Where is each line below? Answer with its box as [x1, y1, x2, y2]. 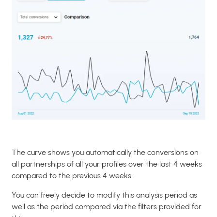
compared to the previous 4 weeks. [12, 170, 133, 180]
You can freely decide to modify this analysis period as [12, 190, 197, 200]
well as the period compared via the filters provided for [12, 201, 201, 211]
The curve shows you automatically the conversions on [12, 147, 199, 157]
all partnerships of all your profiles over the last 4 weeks [12, 159, 202, 169]
